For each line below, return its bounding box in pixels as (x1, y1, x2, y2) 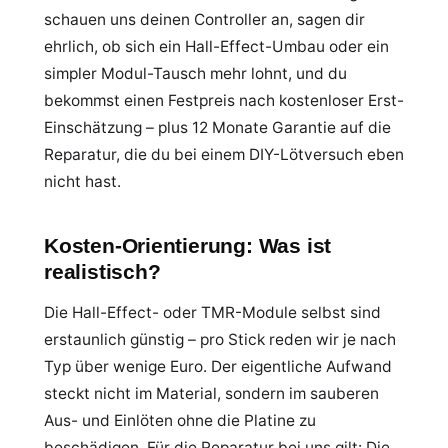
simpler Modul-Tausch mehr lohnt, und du (44, 64, 347, 83)
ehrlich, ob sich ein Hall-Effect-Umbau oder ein (44, 37, 389, 56)
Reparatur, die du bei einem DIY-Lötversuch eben (44, 145, 404, 164)
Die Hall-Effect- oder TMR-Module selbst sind (44, 303, 381, 322)
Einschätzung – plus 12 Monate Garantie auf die (44, 118, 391, 137)
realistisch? (44, 260, 161, 283)
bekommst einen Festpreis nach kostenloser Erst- (44, 91, 404, 110)
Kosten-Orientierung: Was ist (44, 234, 332, 257)
